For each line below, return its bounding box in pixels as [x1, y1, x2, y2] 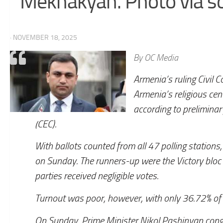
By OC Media [133, 52, 179, 63]
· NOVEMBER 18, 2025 [10, 33, 77, 42]
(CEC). [35, 118, 56, 130]
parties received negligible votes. [35, 170, 158, 182]
